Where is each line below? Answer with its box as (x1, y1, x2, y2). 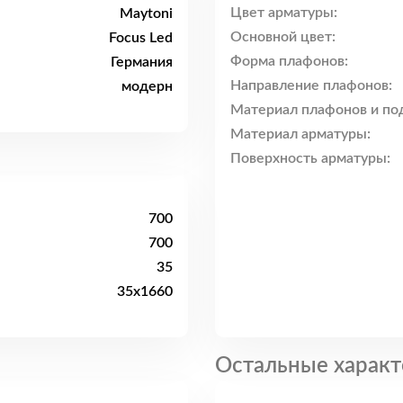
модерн (121, 78, 173, 94)
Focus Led (109, 30, 173, 45)
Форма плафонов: (230, 54, 348, 69)
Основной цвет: (230, 30, 336, 45)
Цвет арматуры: (230, 5, 337, 21)
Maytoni (120, 5, 173, 21)
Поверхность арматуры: (230, 151, 390, 166)
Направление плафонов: (230, 78, 392, 94)
